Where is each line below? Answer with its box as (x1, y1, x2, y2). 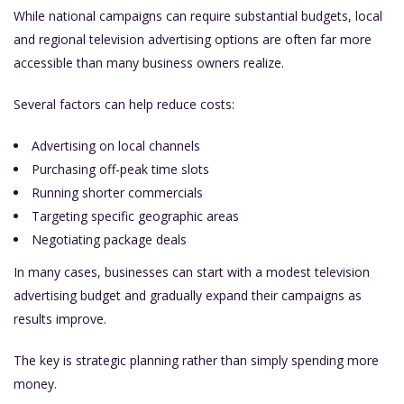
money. (14, 375, 57, 393)
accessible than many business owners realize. (14, 54, 284, 72)
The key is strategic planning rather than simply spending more (14, 352, 379, 370)
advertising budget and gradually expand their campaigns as (14, 287, 362, 305)
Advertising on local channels (32, 137, 200, 155)
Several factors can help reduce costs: (14, 96, 234, 114)
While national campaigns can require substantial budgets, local (14, 7, 382, 25)
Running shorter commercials (32, 184, 203, 202)
